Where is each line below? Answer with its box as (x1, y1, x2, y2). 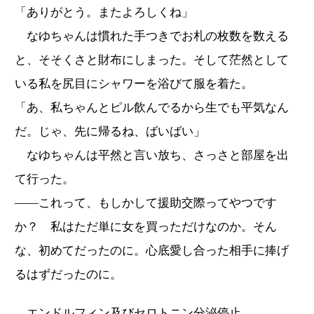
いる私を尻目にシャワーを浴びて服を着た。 (15, 76, 253, 90)
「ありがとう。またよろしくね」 (15, 5, 193, 19)
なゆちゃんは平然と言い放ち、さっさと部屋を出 (15, 148, 289, 162)
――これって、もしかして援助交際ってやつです (15, 196, 277, 210)
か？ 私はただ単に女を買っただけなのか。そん (15, 219, 277, 233)
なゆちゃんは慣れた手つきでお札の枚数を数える (15, 29, 289, 43)
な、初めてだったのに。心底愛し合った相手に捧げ (15, 243, 289, 257)
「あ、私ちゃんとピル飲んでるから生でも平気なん (15, 100, 289, 114)
